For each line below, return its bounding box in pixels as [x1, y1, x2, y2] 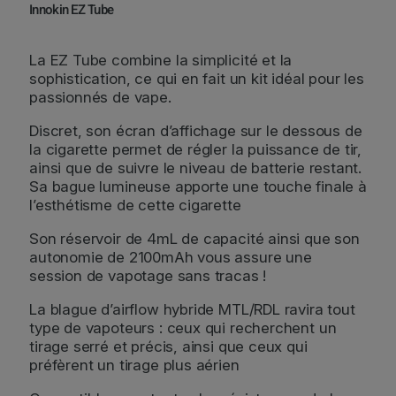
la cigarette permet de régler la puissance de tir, [29, 140, 362, 158]
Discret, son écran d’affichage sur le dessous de [29, 121, 362, 140]
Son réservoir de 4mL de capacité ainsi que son [29, 229, 360, 247]
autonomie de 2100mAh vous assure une [29, 247, 312, 266]
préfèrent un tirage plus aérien [29, 355, 240, 374]
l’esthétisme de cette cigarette [29, 195, 241, 214]
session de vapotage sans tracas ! [29, 266, 267, 285]
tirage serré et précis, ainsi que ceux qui [29, 337, 308, 355]
